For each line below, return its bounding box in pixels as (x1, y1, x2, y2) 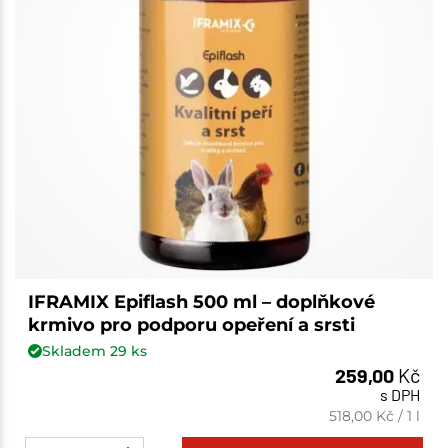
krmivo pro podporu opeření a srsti (27, 314, 355, 337)
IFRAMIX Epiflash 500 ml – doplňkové (27, 291, 375, 314)
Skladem (41, 341, 110, 360)
